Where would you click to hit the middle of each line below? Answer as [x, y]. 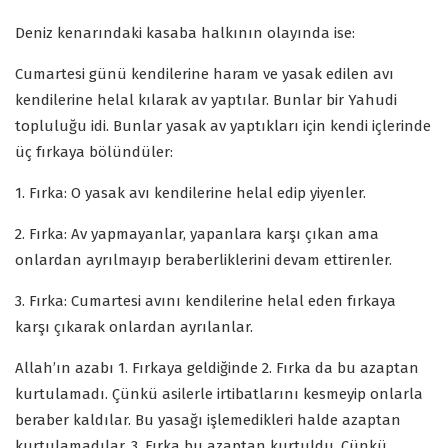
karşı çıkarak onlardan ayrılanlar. [134, 327]
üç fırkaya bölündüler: [94, 152]
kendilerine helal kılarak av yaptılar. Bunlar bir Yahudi [206, 100]
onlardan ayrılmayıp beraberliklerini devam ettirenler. [203, 260]
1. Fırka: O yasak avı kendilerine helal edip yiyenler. [190, 193]
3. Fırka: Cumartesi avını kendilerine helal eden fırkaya [205, 301]
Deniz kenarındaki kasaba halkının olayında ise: [185, 33]
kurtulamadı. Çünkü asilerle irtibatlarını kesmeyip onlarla [219, 394]
